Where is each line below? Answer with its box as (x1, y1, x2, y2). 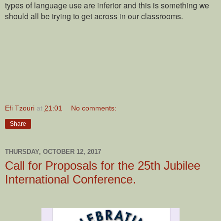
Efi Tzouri (5, 104, 35, 112)
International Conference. (5, 172, 136, 186)
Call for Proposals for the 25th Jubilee (5, 158, 200, 172)
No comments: (71, 104, 117, 112)
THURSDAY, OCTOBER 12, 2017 (5, 148, 101, 156)
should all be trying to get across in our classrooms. (5, 10, 185, 21)
